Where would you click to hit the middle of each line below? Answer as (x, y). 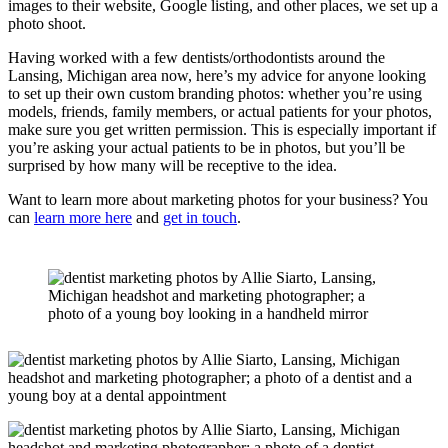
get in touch (200, 217)
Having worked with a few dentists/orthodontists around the (196, 57)
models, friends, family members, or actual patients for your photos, (220, 111)
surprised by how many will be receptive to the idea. (172, 165)
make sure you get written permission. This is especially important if (222, 129)
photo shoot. (47, 23)
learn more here (83, 217)
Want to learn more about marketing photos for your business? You (218, 199)
